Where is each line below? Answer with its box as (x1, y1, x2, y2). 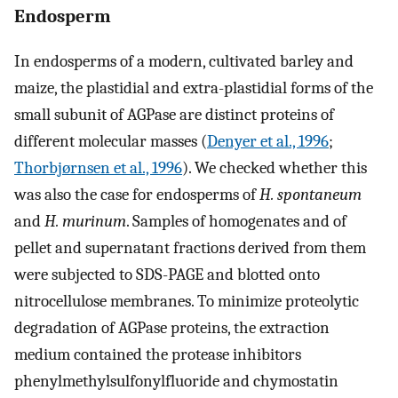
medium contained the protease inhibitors (14, 345, 301, 365)
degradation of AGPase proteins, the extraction (14, 318, 330, 338)
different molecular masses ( (14, 131, 207, 152)
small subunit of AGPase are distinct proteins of (14, 105, 334, 125)
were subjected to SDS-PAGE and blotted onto (14, 265, 320, 285)
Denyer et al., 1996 (207, 131, 329, 152)
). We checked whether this (182, 158, 367, 179)
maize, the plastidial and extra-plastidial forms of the (14, 78, 373, 99)
